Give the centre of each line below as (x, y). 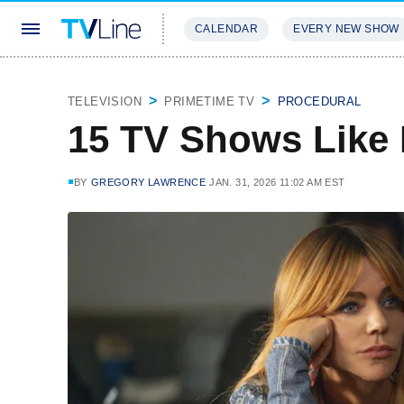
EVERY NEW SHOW (346, 29)
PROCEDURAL (319, 101)
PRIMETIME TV (210, 101)
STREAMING (221, 83)
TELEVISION (105, 101)
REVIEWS (309, 83)
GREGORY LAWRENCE (148, 182)
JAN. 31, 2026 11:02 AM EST (277, 182)
